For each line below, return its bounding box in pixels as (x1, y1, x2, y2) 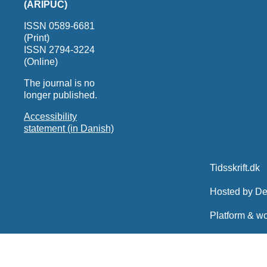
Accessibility (23, 111, 77, 122)
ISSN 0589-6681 (23, 20, 95, 31)
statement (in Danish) (23, 123, 114, 133)
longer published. (23, 89, 97, 100)
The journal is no (23, 77, 95, 88)
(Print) (23, 32, 49, 43)
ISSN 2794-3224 (23, 44, 95, 55)
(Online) (23, 56, 58, 67)
